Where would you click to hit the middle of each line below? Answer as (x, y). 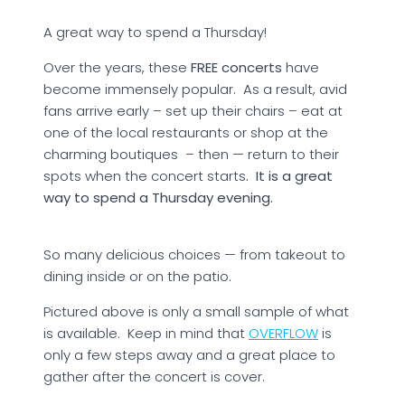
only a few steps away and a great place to (189, 354)
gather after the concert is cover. (156, 376)
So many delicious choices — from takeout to (194, 254)
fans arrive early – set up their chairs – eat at (193, 110)
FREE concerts (236, 67)
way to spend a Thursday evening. (158, 197)
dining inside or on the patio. (137, 276)
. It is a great (289, 175)
